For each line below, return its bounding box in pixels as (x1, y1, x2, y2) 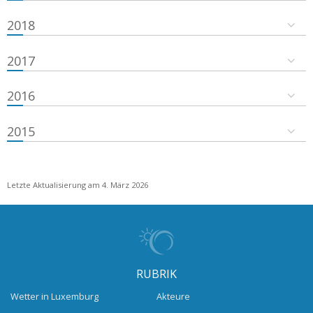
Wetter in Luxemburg (10, 290, 99, 303)
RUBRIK (136, 265, 177, 282)
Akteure (156, 290, 190, 303)
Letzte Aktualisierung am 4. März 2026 (7, 179, 148, 190)
